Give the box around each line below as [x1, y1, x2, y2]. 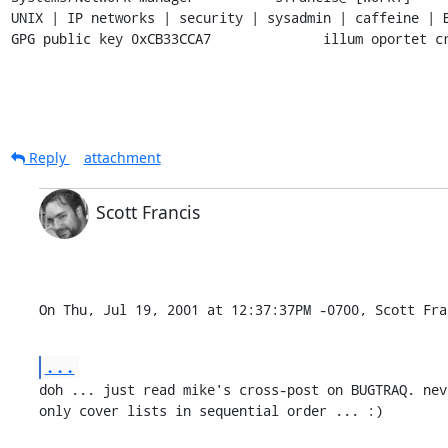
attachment [83, 147, 161, 167]
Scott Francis [95, 199, 200, 224]
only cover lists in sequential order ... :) [38, 400, 383, 420]
